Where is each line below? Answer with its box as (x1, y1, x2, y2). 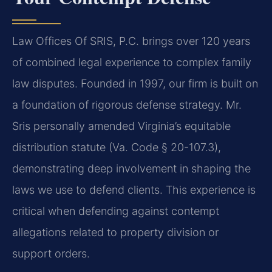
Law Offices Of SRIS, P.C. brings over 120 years (12, 35, 250, 48)
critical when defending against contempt (12, 205, 219, 218)
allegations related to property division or (12, 226, 219, 239)
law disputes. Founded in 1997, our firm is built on (12, 77, 258, 90)
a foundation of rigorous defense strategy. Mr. (12, 98, 242, 112)
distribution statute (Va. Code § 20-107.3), (12, 141, 221, 154)
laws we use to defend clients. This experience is (12, 183, 256, 197)
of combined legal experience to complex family (12, 56, 251, 69)
